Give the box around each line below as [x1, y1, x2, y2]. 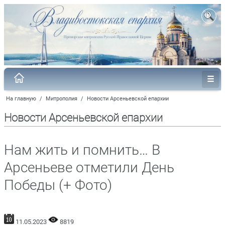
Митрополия [46, 95, 77, 102]
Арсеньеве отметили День [4, 159, 174, 176]
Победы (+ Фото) [4, 176, 112, 193]
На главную [6, 95, 36, 102]
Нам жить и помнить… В [4, 141, 160, 158]
